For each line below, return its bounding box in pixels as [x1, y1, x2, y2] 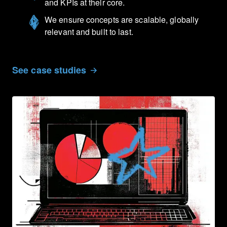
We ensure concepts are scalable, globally [45, 13, 199, 25]
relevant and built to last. [45, 25, 133, 37]
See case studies [12, 63, 87, 77]
